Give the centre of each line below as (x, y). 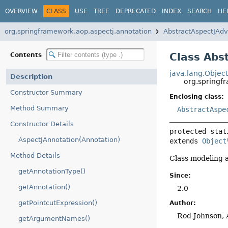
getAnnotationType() (52, 171)
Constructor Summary (46, 92)
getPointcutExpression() (58, 203)
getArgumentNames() (54, 219)
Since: (180, 175)
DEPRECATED (136, 11)
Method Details (35, 155)
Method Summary (39, 108)
